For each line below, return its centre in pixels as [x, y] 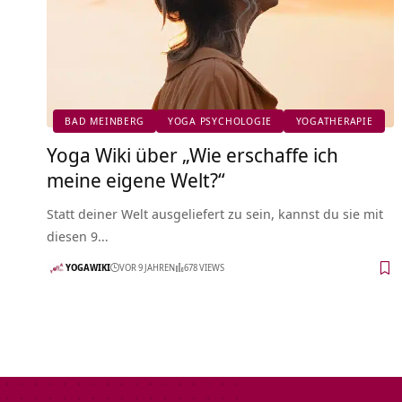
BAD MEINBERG [105, 121]
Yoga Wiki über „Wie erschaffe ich [192, 154]
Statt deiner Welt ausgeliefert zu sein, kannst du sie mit [215, 213]
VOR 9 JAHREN [147, 268]
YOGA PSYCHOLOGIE [220, 121]
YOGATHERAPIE [334, 121]
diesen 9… [78, 236]
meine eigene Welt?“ [136, 179]
